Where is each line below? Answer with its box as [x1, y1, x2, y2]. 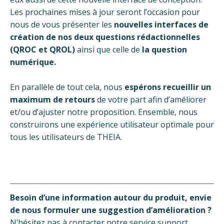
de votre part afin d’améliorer [95, 94, 206, 105]
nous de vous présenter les [10, 19, 114, 30]
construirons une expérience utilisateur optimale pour [10, 119, 214, 130]
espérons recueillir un [124, 81, 211, 93]
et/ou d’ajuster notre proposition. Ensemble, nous [10, 106, 197, 118]
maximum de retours [10, 94, 95, 105]
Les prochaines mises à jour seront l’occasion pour [10, 6, 200, 18]
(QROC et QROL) [10, 44, 75, 55]
